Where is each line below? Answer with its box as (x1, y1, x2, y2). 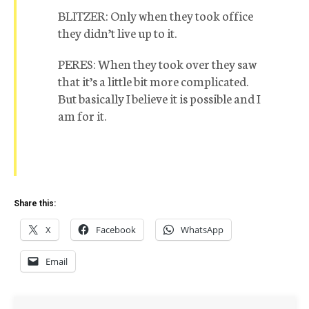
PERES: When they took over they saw (58, 54, 257, 72)
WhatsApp (181, 223, 223, 236)
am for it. (58, 106, 106, 124)
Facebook (96, 223, 136, 236)
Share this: (14, 199, 56, 208)
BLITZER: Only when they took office (58, 6, 253, 24)
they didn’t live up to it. (58, 23, 177, 41)
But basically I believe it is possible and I (58, 89, 260, 107)
